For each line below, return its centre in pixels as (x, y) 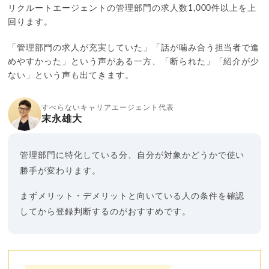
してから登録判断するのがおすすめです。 (105, 212)
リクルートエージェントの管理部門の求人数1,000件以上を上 (132, 8)
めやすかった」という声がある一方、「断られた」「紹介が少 (134, 62)
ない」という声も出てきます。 (71, 75)
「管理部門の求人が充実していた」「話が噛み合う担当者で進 (134, 48)
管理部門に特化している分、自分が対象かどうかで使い (132, 155)
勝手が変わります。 (61, 171)
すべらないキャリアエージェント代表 (108, 107)
